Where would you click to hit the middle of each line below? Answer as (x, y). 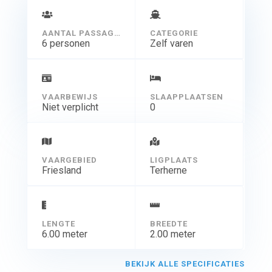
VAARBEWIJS (70, 97)
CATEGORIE (174, 33)
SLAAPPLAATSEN (186, 97)
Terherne (168, 171)
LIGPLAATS (174, 160)
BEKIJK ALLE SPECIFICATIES (185, 264)
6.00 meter (64, 234)
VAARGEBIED (69, 160)
